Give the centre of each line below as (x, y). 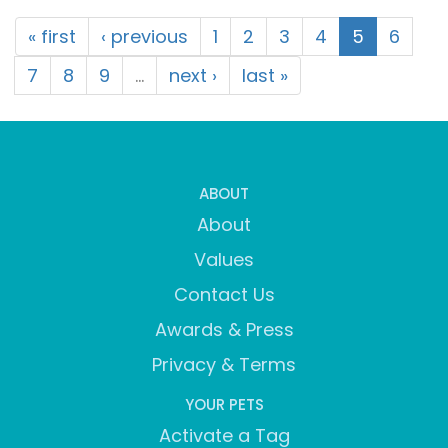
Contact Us (224, 295)
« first (52, 37)
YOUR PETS (224, 405)
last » (265, 76)
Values (224, 260)
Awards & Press (224, 330)
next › (193, 76)
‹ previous (144, 37)
